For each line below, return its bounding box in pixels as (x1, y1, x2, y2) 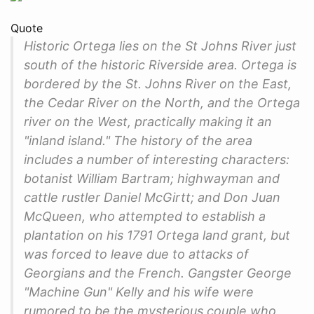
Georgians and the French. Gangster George (24, 265, 292, 280)
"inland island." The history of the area (24, 132, 252, 148)
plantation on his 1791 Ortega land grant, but (24, 227, 290, 243)
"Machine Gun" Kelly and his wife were (24, 284, 254, 299)
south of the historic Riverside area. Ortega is (24, 57, 296, 72)
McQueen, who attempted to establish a (24, 208, 266, 224)
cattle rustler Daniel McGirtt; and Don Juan (24, 189, 280, 205)
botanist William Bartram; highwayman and (24, 170, 280, 186)
